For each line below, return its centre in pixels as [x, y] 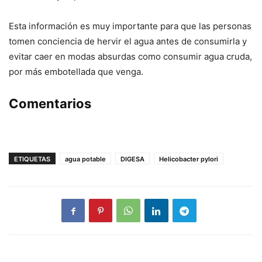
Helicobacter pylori [189, 159]
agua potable [85, 159]
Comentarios [50, 104]
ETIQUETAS [32, 159]
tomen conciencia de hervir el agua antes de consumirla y [128, 42]
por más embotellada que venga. [76, 72]
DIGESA [132, 159]
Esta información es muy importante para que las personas [130, 26]
